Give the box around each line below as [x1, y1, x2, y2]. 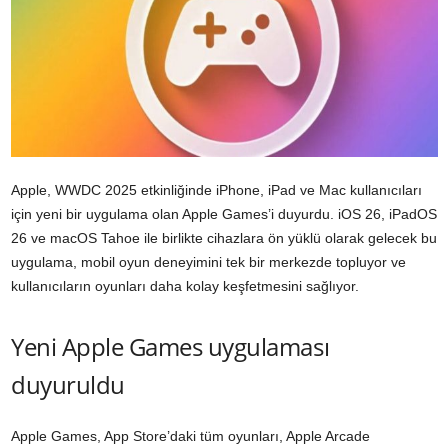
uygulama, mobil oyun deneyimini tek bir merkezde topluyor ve [11, 254, 406, 271]
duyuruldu [11, 368, 125, 402]
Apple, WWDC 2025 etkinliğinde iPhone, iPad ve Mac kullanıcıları [11, 182, 422, 199]
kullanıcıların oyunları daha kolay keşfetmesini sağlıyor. [11, 278, 359, 295]
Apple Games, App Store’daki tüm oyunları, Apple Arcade [11, 428, 370, 445]
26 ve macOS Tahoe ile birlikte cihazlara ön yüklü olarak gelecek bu [11, 230, 437, 247]
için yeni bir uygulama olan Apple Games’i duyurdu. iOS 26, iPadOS [11, 206, 437, 223]
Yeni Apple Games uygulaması [11, 330, 330, 364]
